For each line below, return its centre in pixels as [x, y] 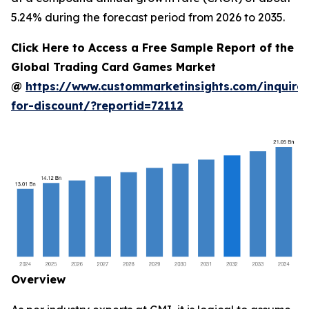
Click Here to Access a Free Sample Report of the [152, 48]
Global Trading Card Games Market [113, 67]
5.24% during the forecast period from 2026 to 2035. [148, 17]
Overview [38, 279]
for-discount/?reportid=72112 [97, 106]
